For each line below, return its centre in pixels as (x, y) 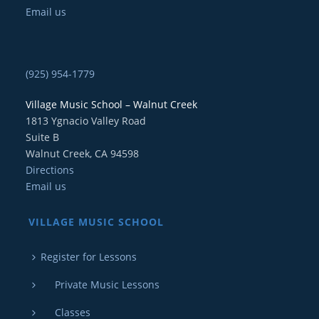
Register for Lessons (88, 256)
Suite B (42, 137)
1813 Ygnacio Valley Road (85, 120)
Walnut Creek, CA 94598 (82, 153)
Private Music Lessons (100, 284)
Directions (49, 169)
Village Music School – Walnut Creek (111, 104)
